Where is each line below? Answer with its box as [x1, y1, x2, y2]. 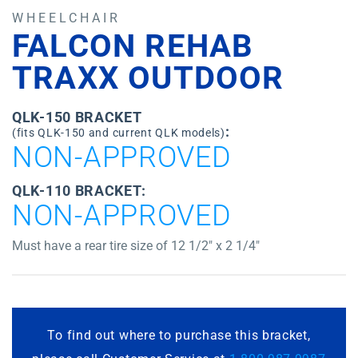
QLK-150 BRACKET [12, 109, 142, 125]
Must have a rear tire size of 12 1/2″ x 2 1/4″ [12, 238, 260, 253]
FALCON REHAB [12, 27, 254, 65]
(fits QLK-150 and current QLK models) [12, 126, 225, 139]
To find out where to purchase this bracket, [47, 328, 311, 343]
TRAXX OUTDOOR [12, 59, 284, 97]
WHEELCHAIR [12, 10, 121, 26]
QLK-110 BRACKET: [12, 182, 147, 199]
